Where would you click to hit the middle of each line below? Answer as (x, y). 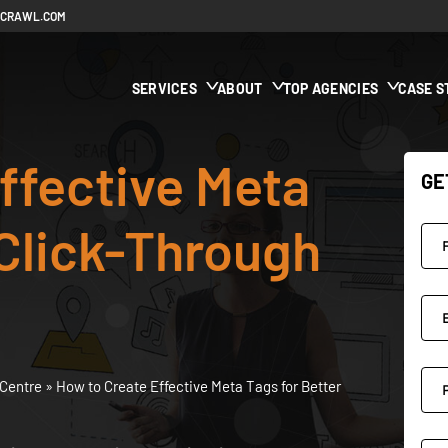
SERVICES (164, 88)
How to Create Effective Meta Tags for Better (198, 386)
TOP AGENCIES (330, 88)
